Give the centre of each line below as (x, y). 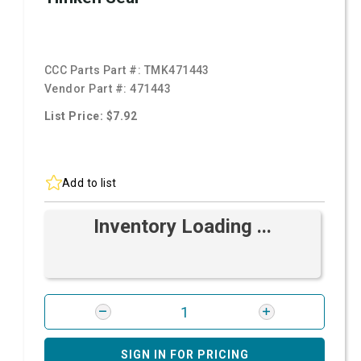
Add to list (89, 183)
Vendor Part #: (87, 89)
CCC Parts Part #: (94, 70)
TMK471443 (176, 70)
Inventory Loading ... (183, 226)
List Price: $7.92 (91, 116)
